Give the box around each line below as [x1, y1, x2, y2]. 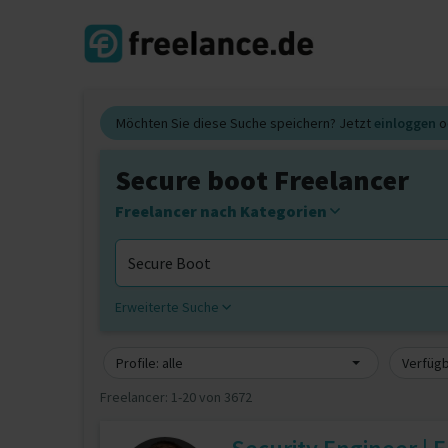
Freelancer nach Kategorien [115, 201, 330, 221]
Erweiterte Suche [115, 298, 222, 316]
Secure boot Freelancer [115, 162, 409, 198]
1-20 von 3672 [171, 388, 252, 406]
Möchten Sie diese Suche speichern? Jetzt [116, 114, 374, 132]
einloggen [374, 114, 436, 132]
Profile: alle [116, 354, 183, 372]
